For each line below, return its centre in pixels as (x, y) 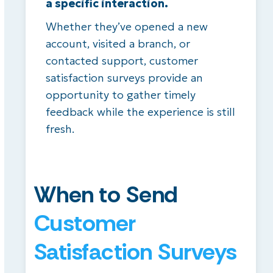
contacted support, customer (122, 60)
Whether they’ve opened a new (126, 26)
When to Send (105, 194)
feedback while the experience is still (140, 112)
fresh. (60, 129)
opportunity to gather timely (120, 94)
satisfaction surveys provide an (124, 77)
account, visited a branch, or (118, 43)
